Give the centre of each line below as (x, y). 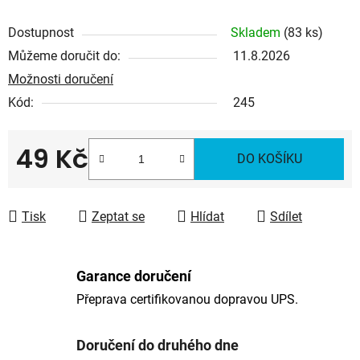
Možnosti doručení (61, 79)
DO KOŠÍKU (269, 158)
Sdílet (286, 216)
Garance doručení (134, 277)
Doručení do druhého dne (157, 346)
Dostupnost (41, 32)
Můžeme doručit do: (64, 55)
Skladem (257, 32)
